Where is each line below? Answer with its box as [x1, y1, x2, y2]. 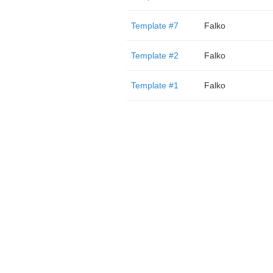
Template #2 [130, 51, 179, 60]
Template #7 [130, 21, 179, 30]
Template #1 [130, 80, 179, 90]
